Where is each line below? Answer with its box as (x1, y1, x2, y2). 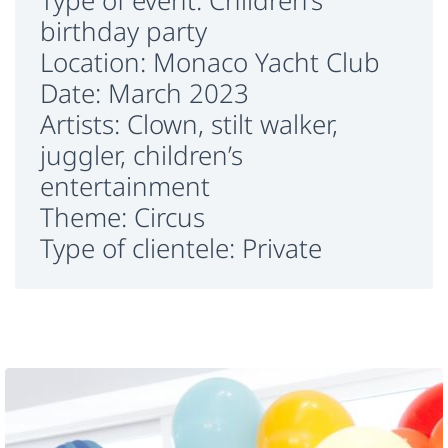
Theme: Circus (40, 199, 205, 236)
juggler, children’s (40, 137, 243, 174)
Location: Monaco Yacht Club (40, 44, 380, 81)
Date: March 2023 (40, 75, 249, 112)
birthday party (40, 13, 207, 50)
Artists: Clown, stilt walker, (40, 106, 338, 143)
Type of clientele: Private (40, 230, 322, 267)
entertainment (40, 168, 210, 205)
